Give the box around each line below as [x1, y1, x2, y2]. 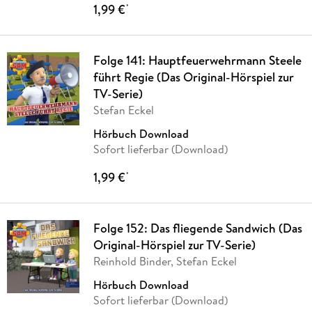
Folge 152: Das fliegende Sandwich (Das [93, 219, 302, 237]
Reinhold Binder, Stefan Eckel [93, 253, 237, 270]
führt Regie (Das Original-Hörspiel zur [93, 68, 294, 86]
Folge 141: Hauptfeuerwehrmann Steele [93, 52, 302, 70]
